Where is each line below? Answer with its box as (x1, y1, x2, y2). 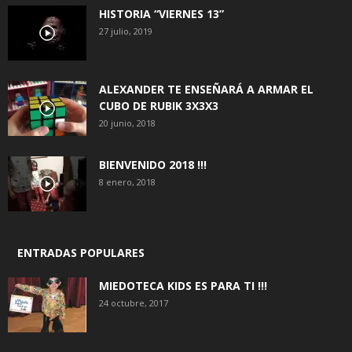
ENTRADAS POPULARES (17, 245, 145, 260)
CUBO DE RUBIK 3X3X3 (99, 98, 218, 113)
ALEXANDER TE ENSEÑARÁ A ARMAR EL (99, 82, 313, 97)
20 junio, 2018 (99, 117, 156, 129)
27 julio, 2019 (99, 25, 152, 37)
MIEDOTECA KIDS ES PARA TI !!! (99, 278, 267, 293)
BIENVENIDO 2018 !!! (99, 157, 207, 172)
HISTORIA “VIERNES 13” (99, 6, 224, 21)
